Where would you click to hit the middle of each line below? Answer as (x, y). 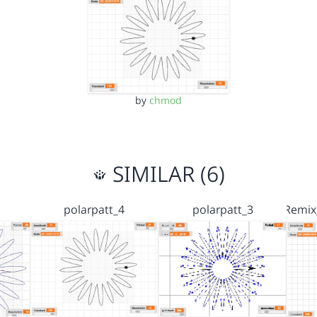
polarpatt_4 (94, 209)
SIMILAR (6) (166, 173)
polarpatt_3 (223, 209)
